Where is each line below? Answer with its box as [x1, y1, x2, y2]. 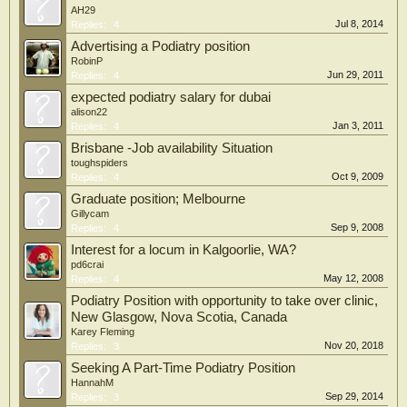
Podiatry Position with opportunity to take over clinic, [71, 293, 378, 308]
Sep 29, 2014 [325, 391, 383, 402]
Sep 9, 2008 [331, 222, 383, 233]
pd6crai [71, 259, 104, 270]
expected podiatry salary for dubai [71, 90, 271, 104]
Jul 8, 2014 [335, 18, 383, 29]
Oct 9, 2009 [332, 171, 383, 182]
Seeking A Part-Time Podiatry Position [71, 361, 295, 375]
